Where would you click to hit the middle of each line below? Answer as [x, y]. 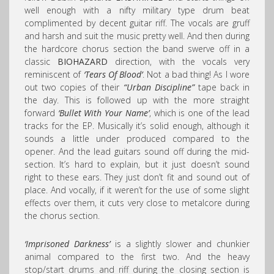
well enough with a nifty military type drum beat [137, 10]
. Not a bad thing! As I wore [196, 74]
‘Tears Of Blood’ [113, 74]
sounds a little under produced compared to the [137, 139]
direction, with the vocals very [179, 61]
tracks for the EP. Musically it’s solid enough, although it [137, 126]
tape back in [222, 87]
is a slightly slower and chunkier [180, 244]
